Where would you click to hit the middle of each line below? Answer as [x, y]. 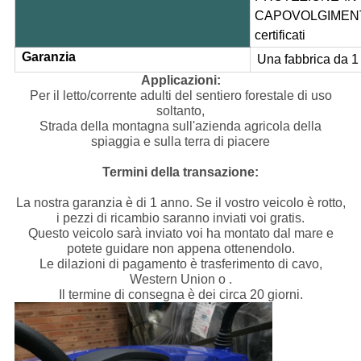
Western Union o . [180, 280]
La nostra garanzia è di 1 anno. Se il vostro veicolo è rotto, [180, 203]
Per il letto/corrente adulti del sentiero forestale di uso [180, 96]
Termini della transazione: [180, 172]
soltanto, [180, 111]
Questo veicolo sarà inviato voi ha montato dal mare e [180, 234]
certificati [280, 35]
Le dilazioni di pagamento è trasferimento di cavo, [180, 264]
